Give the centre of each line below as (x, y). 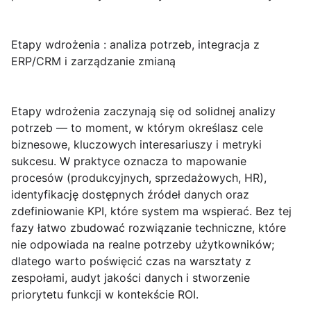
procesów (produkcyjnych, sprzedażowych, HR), (139, 178)
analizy (257, 111)
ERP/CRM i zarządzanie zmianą (93, 61)
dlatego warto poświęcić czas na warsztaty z (131, 261)
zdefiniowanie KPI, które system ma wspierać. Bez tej (151, 211)
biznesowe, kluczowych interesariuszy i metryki (136, 145)
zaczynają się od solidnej (171, 111)
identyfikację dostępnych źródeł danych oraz (130, 195)
